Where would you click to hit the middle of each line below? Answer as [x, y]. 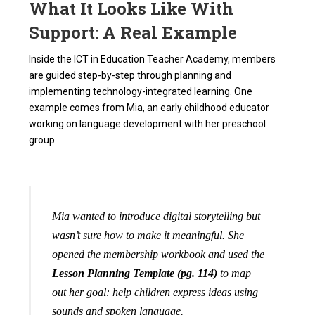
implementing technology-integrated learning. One [141, 92]
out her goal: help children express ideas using [155, 292]
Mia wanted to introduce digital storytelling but [156, 217]
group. [43, 140]
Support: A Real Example [133, 33]
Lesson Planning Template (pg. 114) [135, 274]
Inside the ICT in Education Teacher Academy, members [153, 59]
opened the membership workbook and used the [159, 255]
